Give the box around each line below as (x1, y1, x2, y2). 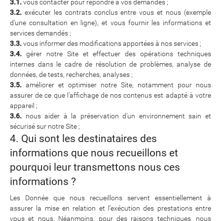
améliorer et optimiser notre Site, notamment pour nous (22, 81, 211, 89)
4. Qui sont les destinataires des (10, 133, 157, 145)
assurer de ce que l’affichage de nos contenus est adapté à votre (10, 91, 211, 99)
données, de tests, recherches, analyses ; (10, 71, 133, 78)
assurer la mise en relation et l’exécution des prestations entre (10, 204, 211, 212)
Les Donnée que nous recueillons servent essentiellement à (10, 194, 211, 202)
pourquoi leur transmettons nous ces (10, 161, 180, 173)
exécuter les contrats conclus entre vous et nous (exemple (22, 8, 211, 16)
